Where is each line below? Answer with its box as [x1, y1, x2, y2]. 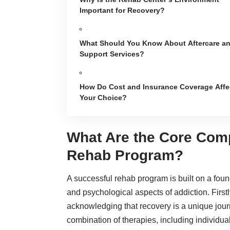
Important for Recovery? [80, 6, 165, 14]
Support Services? [80, 49, 144, 58]
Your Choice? [80, 93, 127, 102]
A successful [67, 174, 114, 183]
